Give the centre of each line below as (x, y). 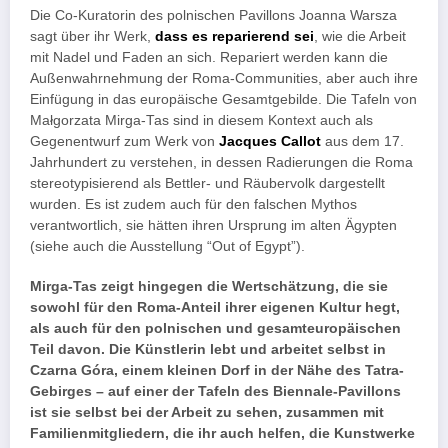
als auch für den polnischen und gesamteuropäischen (215, 329)
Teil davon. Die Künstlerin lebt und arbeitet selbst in (208, 350)
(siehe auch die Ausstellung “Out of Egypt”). (167, 247)
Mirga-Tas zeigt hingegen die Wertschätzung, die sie (209, 287)
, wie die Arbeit (360, 37)
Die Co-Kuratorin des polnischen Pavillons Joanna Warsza (213, 16)
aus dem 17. (364, 142)
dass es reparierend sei (234, 37)
